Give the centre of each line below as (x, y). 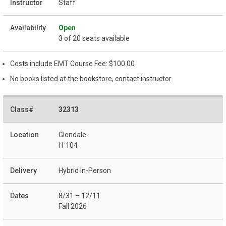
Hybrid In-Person (85, 171)
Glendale (72, 135)
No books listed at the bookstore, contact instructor (91, 78)
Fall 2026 (73, 207)
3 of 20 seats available (94, 38)
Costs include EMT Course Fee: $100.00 (72, 63)
